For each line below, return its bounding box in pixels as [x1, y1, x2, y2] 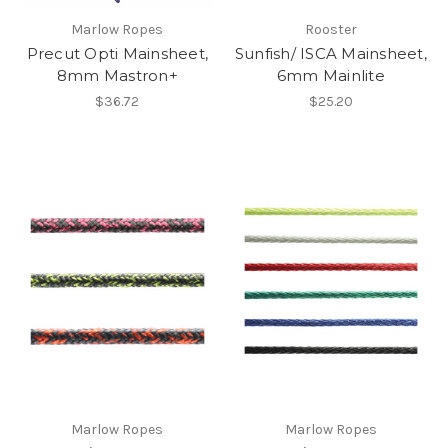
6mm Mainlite [276, 66, 385, 86]
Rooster [304, 21, 357, 39]
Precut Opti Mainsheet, [26, 44, 208, 64]
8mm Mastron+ [56, 66, 178, 86]
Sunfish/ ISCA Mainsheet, [234, 44, 427, 64]
